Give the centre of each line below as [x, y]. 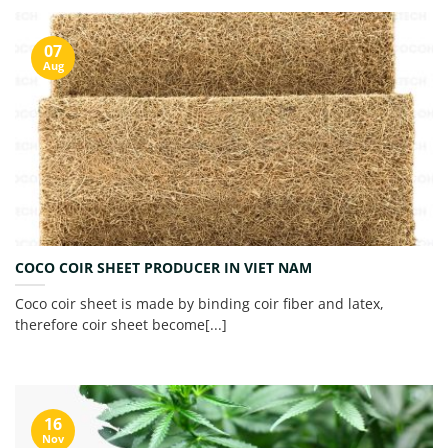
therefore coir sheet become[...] [121, 324]
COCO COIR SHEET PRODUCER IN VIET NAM [163, 267]
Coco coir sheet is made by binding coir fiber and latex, [199, 303]
